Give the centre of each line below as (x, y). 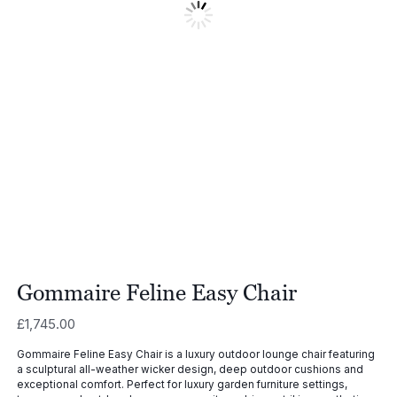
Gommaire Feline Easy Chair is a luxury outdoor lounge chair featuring (195, 354)
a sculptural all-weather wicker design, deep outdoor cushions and (190, 369)
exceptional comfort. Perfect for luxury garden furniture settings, (182, 384)
